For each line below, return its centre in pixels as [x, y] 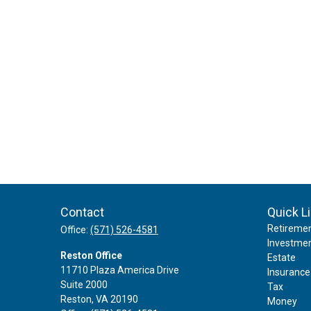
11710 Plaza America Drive [120, 270]
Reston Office [91, 255]
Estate [281, 257]
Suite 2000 [84, 284]
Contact [82, 212]
